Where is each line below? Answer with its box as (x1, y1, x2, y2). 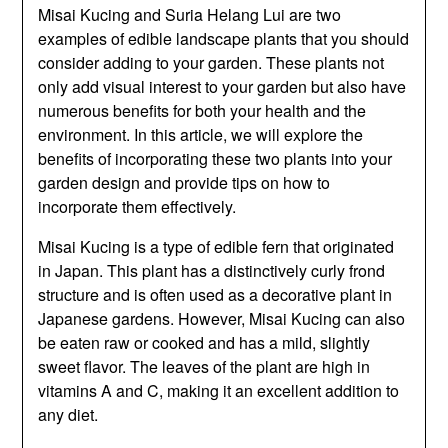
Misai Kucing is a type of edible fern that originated (38, 234, 395, 258)
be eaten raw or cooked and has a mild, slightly (38, 330, 371, 354)
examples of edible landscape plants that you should (38, 26, 410, 50)
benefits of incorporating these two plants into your (38, 146, 393, 170)
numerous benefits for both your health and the (38, 98, 367, 122)
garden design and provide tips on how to (38, 170, 331, 194)
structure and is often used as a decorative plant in (38, 282, 393, 306)
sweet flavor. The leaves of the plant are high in (38, 354, 371, 378)
